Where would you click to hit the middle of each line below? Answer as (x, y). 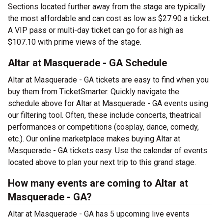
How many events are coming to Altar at (98, 183)
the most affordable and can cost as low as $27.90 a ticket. (109, 19)
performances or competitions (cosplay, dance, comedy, (103, 127)
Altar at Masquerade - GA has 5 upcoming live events (99, 214)
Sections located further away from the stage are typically (107, 7)
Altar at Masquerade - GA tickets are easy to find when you (108, 80)
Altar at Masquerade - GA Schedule (87, 63)
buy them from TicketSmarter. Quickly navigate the (94, 92)
